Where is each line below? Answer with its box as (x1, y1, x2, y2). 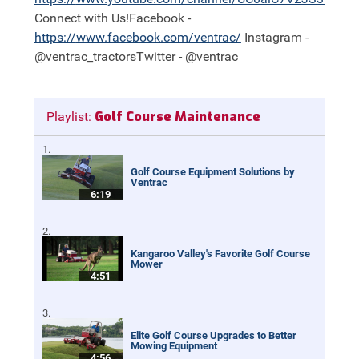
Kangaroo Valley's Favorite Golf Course (130, 248, 310, 260)
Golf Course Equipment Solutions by (130, 166, 295, 179)
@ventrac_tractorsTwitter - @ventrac (34, 49, 238, 65)
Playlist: (46, 109, 91, 125)
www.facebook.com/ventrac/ (75, 30, 241, 46)
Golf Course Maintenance (91, 108, 260, 126)
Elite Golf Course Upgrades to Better (130, 329, 296, 342)
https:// (34, 30, 76, 46)
